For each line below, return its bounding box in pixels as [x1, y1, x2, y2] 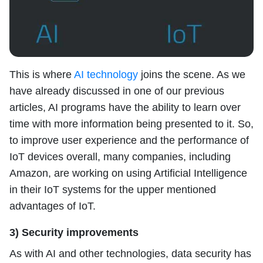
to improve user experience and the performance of [9, 134, 249, 147]
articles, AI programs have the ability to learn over [9, 102, 241, 114]
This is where [9, 69, 74, 81]
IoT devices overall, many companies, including [9, 151, 231, 163]
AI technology [74, 69, 138, 81]
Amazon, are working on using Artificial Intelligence [9, 167, 247, 180]
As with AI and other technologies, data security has [9, 248, 251, 260]
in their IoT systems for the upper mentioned [9, 184, 216, 196]
